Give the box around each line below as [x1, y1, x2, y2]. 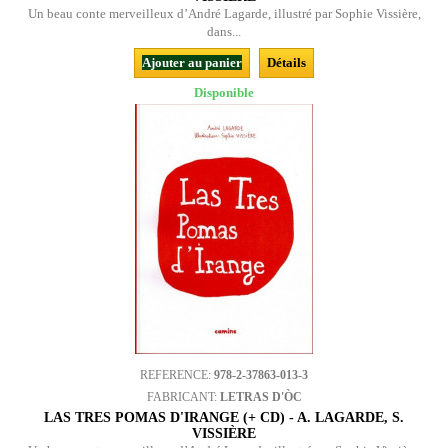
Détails [267, 55, 306, 70]
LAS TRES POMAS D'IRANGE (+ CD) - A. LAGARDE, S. [44, 410, 404, 425]
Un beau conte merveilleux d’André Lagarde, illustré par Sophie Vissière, [27, 6, 421, 21]
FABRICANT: [146, 390, 220, 404]
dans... [207, 24, 241, 39]
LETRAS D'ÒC [219, 390, 302, 404]
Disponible [194, 85, 254, 100]
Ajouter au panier [142, 55, 242, 70]
